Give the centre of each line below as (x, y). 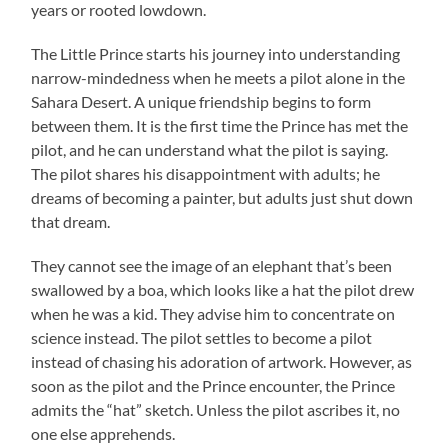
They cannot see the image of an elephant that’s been (212, 266)
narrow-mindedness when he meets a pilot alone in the (218, 78)
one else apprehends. (103, 434)
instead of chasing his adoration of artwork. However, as (222, 362)
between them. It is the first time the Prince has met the (220, 126)
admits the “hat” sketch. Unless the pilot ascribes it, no (216, 410)
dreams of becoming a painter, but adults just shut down (222, 198)
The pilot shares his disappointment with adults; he (206, 174)
